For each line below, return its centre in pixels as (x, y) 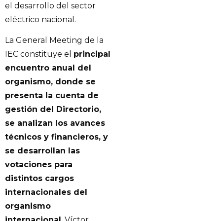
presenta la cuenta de (52, 96)
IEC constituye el (39, 54)
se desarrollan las (42, 151)
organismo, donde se (50, 82)
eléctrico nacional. (40, 19)
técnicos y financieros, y (56, 137)
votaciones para (39, 165)
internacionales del (46, 192)
